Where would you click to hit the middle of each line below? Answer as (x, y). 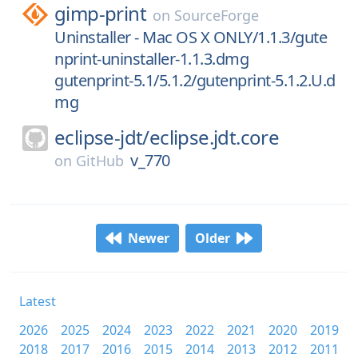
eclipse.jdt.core (214, 137)
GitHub (100, 161)
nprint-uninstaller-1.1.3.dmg (151, 59)
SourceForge (217, 15)
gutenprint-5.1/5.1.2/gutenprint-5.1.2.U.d (195, 80)
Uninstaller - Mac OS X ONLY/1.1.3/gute (191, 37)
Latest (38, 301)
